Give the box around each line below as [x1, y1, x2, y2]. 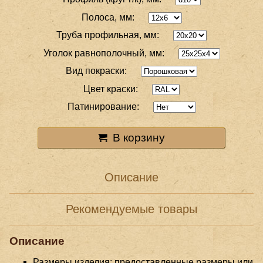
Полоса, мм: [81, 12, 134, 22]
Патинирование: [67, 102, 139, 112]
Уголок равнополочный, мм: [43, 48, 164, 58]
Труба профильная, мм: [56, 30, 159, 41]
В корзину [112, 131, 165, 144]
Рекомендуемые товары [66, 202, 197, 215]
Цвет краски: [83, 83, 138, 94]
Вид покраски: [66, 66, 127, 76]
